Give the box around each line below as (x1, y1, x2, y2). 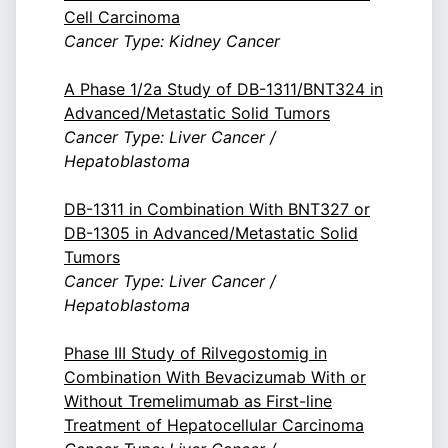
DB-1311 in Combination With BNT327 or (64, 199, 370, 220)
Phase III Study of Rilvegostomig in (64, 343, 327, 364)
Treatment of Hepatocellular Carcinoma (64, 415, 364, 436)
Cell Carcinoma (64, 7, 180, 28)
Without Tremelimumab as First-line (64, 391, 332, 412)
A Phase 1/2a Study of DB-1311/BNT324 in (64, 79, 383, 100)
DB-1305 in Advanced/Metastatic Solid (64, 223, 358, 244)
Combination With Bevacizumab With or (64, 367, 366, 388)
